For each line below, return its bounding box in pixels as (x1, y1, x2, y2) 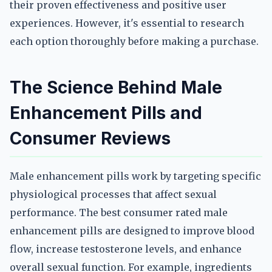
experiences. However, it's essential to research (10, 17, 244, 29)
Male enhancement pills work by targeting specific (10, 170, 261, 182)
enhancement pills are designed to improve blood (10, 225, 254, 237)
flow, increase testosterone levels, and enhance (10, 243, 242, 255)
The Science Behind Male (10, 77, 222, 98)
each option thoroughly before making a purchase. (10, 35, 259, 47)
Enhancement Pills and (10, 103, 202, 123)
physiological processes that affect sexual (10, 188, 217, 200)
